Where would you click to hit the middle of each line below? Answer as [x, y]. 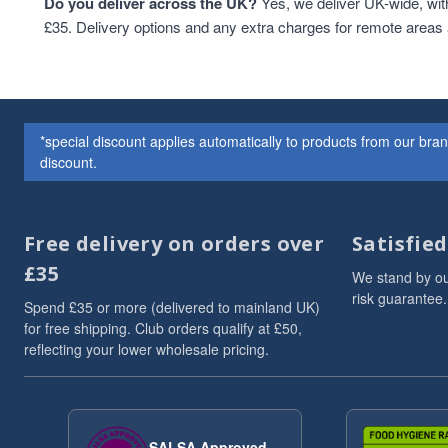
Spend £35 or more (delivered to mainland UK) [172, 307]
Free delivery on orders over [174, 243]
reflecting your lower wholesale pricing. [146, 349]
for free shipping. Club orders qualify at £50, [163, 328]
